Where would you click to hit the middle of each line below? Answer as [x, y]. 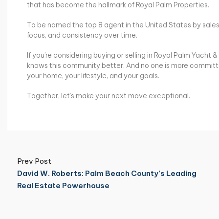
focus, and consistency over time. [82, 35]
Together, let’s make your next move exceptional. [109, 96]
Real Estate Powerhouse [63, 185]
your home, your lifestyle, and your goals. [93, 76]
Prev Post [34, 161]
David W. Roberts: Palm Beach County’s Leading [107, 173]
